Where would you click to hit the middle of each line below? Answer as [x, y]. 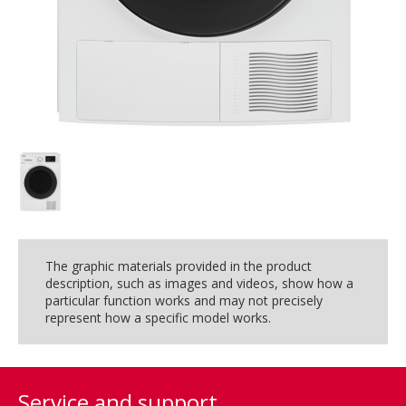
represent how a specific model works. [158, 317]
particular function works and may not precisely [184, 300]
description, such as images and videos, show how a [199, 283]
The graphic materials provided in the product [179, 266]
